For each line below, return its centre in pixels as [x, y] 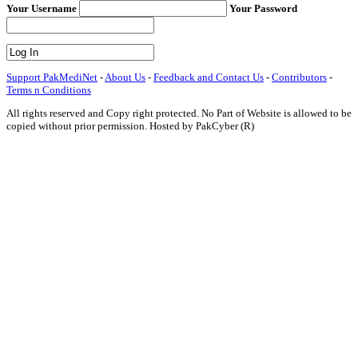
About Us [125, 77]
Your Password [263, 8]
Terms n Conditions [49, 89]
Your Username [42, 8]
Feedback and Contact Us [209, 77]
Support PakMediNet [52, 77]
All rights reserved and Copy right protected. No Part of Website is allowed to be [179, 113]
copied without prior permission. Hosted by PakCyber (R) [130, 125]
